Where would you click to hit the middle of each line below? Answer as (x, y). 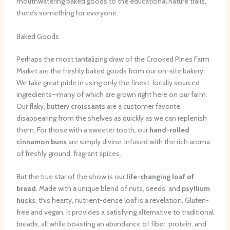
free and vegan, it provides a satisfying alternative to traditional (115, 212)
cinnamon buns (41, 141)
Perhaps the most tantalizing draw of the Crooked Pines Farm (113, 59)
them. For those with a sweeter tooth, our (83, 130)
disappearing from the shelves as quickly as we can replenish (111, 118)
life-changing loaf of (160, 177)
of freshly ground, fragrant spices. (69, 153)
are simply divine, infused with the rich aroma (138, 141)
